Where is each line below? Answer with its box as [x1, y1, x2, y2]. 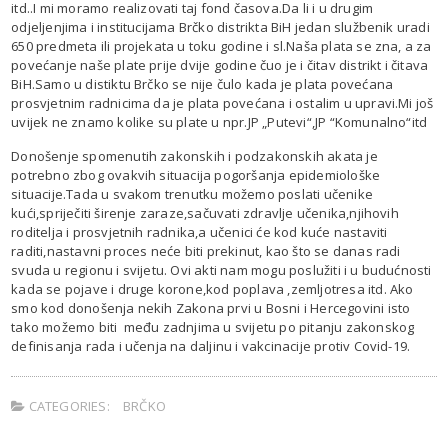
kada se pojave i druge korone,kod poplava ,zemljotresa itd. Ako [11, 279, 414, 298]
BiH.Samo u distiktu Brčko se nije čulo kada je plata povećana [11, 74, 394, 93]
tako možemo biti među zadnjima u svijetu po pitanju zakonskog [11, 317, 415, 336]
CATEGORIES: [25, 396, 110, 415]
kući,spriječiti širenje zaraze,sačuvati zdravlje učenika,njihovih [11, 203, 399, 222]
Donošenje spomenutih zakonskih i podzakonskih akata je [11, 146, 378, 165]
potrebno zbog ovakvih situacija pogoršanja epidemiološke [11, 165, 381, 184]
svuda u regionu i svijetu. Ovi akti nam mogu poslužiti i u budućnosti [11, 260, 432, 279]
